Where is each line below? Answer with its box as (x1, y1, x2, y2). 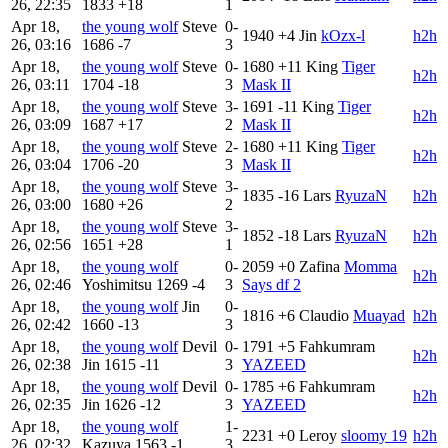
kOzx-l (321, 27, 365, 44)
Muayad (353, 307, 405, 324)
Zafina (299, 258, 340, 275)
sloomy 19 (341, 427, 407, 444)
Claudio (299, 307, 349, 324)
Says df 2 (242, 276, 301, 293)
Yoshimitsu (82, 276, 152, 293)
